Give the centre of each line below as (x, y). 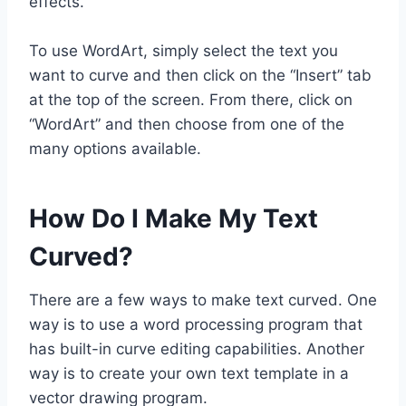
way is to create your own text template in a (189, 373)
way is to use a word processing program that (196, 324)
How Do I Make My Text (174, 218)
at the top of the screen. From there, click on (191, 99)
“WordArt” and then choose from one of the (187, 124)
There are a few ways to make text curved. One (203, 300)
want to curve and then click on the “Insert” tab (200, 75)
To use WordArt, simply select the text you (184, 50)
